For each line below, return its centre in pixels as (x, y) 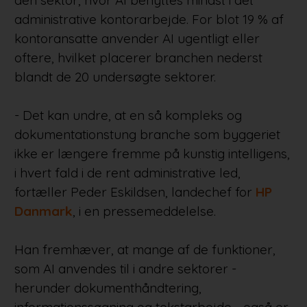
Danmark (43, 211)
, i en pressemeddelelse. (144, 211)
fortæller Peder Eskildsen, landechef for (135, 192)
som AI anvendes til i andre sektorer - (125, 268)
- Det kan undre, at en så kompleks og (128, 115)
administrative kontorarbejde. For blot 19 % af (149, 19)
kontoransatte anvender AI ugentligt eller (137, 38)
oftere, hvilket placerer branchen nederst (138, 57)
